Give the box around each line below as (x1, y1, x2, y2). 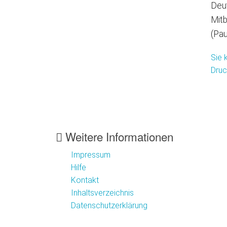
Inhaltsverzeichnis (71, 188, 134, 198)
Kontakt (71, 175, 99, 185)
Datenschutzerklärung (71, 201, 147, 211)
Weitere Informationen (62, 128, 173, 145)
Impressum (71, 150, 110, 160)
